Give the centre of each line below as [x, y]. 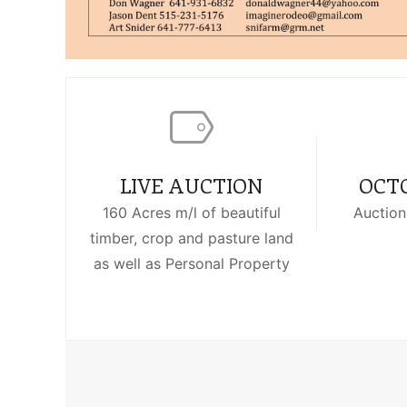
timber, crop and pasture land [191, 238]
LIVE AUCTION [192, 185]
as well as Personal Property [191, 263]
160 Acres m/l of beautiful [191, 212]
